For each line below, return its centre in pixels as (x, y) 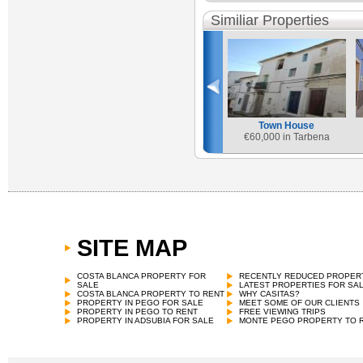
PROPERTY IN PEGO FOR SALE (140, 303)
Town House (287, 126)
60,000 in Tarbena (290, 137)
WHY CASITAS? (269, 294)
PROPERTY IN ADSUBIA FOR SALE (145, 320)
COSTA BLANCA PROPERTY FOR (141, 276)
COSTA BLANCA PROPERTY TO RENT (151, 294)
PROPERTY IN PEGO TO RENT (137, 312)
